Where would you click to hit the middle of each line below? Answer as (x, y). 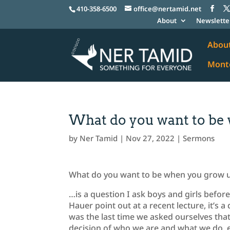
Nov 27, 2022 (150, 138)
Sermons (199, 138)
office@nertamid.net (168, 8)
